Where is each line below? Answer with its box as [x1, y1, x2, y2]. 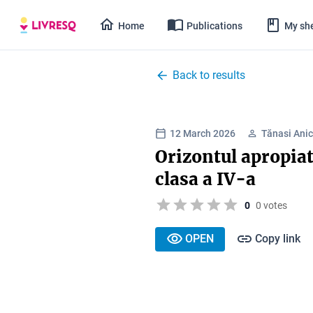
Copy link [255, 232, 300, 245]
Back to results [173, 68, 245, 82]
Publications [187, 20, 242, 31]
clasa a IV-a [155, 168, 256, 190]
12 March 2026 [170, 127, 235, 139]
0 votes [256, 200, 287, 211]
